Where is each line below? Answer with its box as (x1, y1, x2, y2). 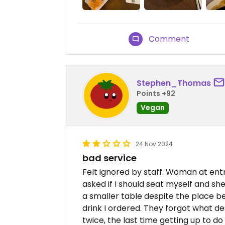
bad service (82, 152, 137, 165)
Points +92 (137, 88, 175, 98)
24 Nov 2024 (136, 140, 173, 149)
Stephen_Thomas (137, 77, 211, 89)
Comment (149, 33, 190, 45)
